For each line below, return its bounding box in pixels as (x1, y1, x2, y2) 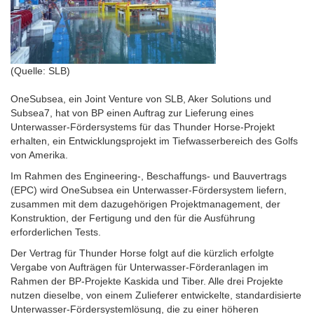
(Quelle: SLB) (11, 65, 70, 76)
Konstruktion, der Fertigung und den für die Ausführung (11, 212, 255, 224)
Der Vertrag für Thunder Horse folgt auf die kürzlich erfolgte (11, 247, 274, 259)
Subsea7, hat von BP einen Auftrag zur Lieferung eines (11, 107, 254, 118)
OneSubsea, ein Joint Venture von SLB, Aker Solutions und (11, 93, 271, 104)
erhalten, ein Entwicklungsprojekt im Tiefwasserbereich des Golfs (11, 135, 298, 146)
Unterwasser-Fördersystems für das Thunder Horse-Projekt (11, 121, 275, 132)
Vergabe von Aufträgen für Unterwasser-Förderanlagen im (11, 261, 268, 273)
